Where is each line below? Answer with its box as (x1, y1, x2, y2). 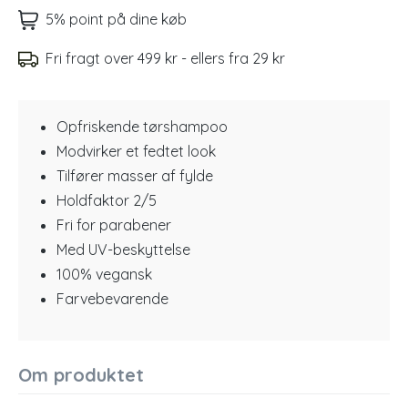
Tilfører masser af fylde (56, 167, 213, 185)
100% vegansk (56, 265, 152, 283)
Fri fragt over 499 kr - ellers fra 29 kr (46, 49, 285, 67)
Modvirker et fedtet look (56, 142, 216, 160)
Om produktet (18, 363, 144, 386)
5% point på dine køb (46, 10, 187, 28)
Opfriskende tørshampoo (56, 117, 228, 136)
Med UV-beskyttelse (56, 240, 190, 259)
